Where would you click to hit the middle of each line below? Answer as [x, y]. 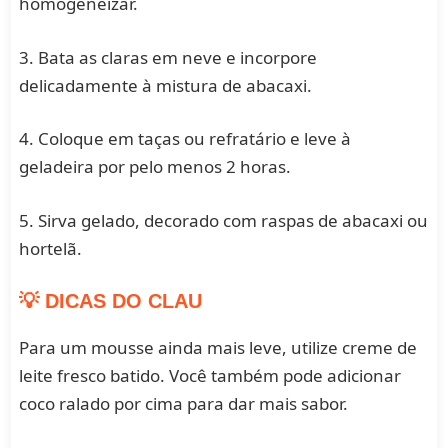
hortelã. [51, 248]
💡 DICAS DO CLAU [111, 301]
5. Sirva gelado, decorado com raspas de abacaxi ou [224, 220]
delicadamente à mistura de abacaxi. [166, 85]
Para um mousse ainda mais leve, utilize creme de [218, 348]
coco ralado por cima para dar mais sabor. [184, 404]
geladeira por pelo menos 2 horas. [155, 167]
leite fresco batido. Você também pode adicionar [210, 376]
